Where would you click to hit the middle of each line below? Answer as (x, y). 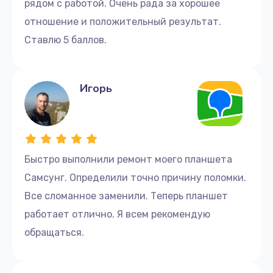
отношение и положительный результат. (123, 21)
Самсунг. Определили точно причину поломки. (135, 177)
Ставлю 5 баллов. (66, 40)
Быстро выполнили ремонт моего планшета (128, 159)
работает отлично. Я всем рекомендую (117, 214)
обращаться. (54, 232)
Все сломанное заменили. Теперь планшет (126, 196)
